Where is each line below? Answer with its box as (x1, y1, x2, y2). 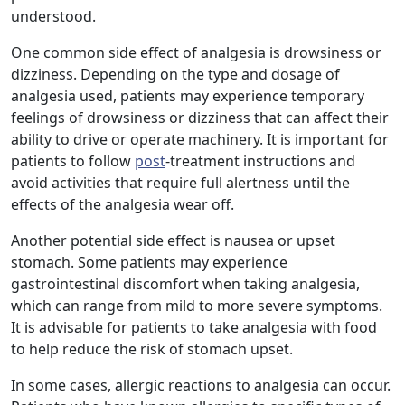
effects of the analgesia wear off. (11, 194, 234, 215)
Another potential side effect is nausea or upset (11, 231, 335, 251)
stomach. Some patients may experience (11, 252, 287, 273)
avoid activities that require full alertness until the (11, 173, 350, 193)
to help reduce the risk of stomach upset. (11, 339, 293, 360)
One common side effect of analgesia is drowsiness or (11, 42, 381, 63)
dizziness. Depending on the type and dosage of (11, 64, 340, 85)
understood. (11, 6, 96, 27)
